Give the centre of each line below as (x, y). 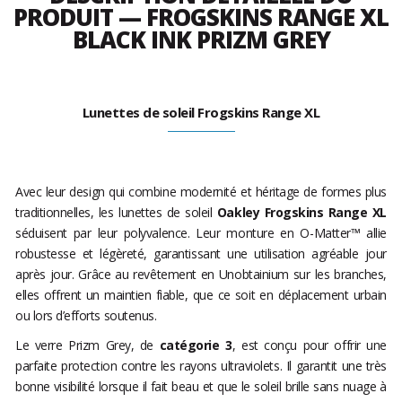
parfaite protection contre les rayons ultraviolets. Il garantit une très (201, 366)
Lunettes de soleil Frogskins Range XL (201, 113)
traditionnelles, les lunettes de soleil (116, 213)
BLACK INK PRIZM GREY (201, 40)
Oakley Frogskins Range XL (302, 213)
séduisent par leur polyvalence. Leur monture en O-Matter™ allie (201, 233)
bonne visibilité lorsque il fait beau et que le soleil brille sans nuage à (201, 387)
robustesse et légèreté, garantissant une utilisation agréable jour (201, 254)
